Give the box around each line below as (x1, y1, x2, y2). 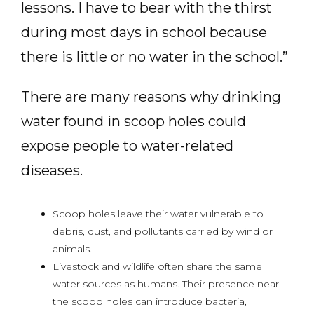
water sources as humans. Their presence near (53, 278, 279, 290)
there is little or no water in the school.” (21, 48, 288, 65)
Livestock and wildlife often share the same (53, 260, 262, 273)
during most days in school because (21, 24, 267, 41)
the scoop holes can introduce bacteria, (53, 295, 247, 308)
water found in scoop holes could (21, 113, 246, 130)
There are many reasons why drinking (21, 88, 281, 105)
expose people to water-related (21, 137, 233, 154)
